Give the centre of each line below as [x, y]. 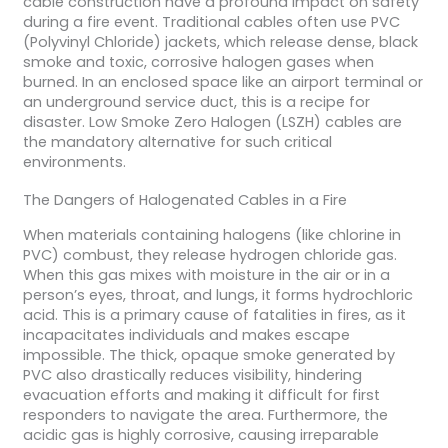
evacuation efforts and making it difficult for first [201, 394]
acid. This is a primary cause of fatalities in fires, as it [214, 314]
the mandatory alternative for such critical [177, 142]
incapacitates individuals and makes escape [186, 334]
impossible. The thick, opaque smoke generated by [208, 354]
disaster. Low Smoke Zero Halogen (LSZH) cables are [212, 122]
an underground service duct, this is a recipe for [196, 102]
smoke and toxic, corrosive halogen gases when [198, 62]
